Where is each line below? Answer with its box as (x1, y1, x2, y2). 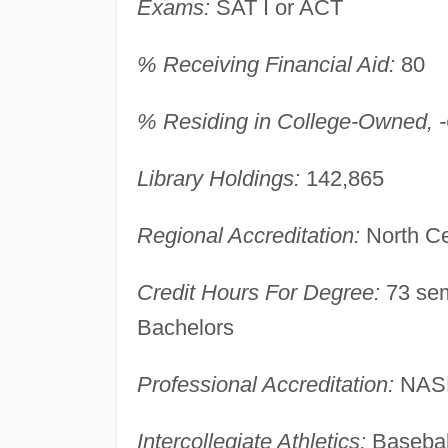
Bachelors (136, 314, 234, 340)
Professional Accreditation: (136, 371, 394, 397)
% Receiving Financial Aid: (136, 51, 395, 77)
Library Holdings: (136, 165, 300, 191)
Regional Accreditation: (136, 222, 360, 248)
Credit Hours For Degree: (136, 279, 380, 305)
